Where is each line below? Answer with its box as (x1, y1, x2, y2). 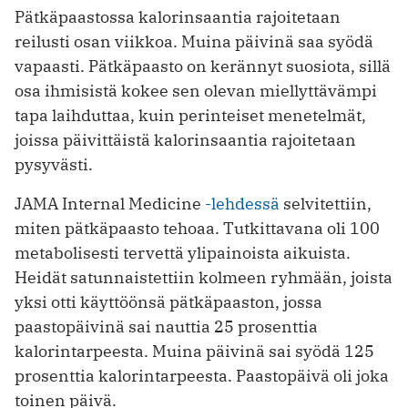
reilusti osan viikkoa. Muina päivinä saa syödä (15, 31, 373, 53)
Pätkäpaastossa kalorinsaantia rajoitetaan (15, 6, 341, 28)
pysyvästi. (15, 154, 93, 176)
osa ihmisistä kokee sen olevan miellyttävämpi (15, 80, 377, 102)
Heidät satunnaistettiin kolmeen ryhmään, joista (15, 267, 393, 289)
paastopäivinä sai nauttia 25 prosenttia (15, 316, 318, 338)
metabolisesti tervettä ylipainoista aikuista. (15, 242, 351, 264)
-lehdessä (205, 193, 280, 215)
